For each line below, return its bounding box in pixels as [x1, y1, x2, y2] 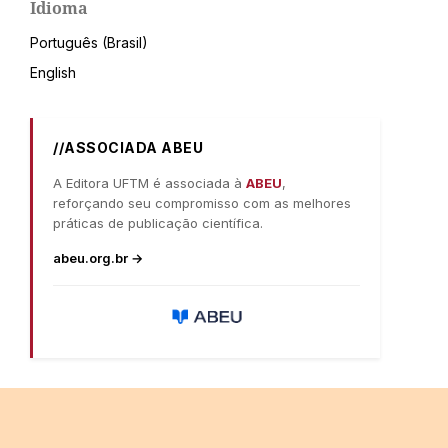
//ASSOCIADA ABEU [53, 138, 203, 156]
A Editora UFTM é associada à [53, 174, 246, 191]
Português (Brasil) [30, 33, 148, 51]
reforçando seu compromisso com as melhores [53, 194, 351, 211]
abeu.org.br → [53, 249, 143, 266]
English [30, 63, 76, 81]
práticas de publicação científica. [53, 214, 263, 231]
